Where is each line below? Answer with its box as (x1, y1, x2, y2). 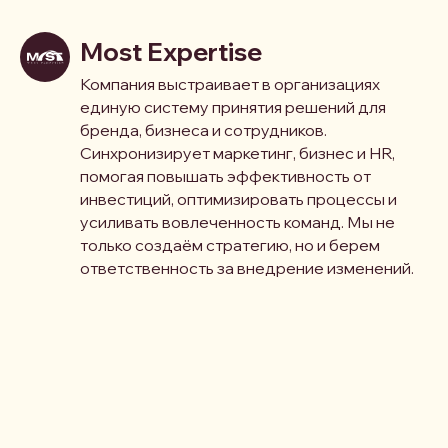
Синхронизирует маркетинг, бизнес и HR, (80, 143, 395, 164)
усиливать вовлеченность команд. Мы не (80, 212, 395, 233)
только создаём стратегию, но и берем (80, 235, 380, 256)
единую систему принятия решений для (80, 97, 386, 118)
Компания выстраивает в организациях (80, 74, 380, 95)
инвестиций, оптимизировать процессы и (80, 189, 397, 210)
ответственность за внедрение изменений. (80, 258, 414, 279)
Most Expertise (80, 36, 262, 68)
